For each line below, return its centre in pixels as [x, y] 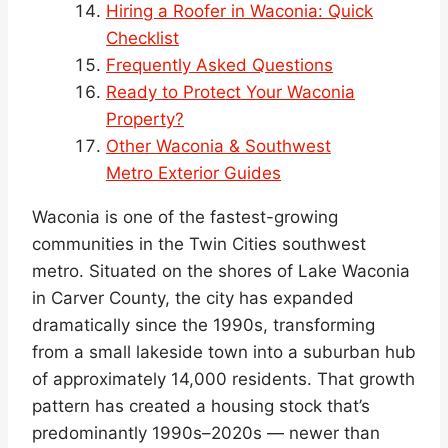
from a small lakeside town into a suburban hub [224, 351]
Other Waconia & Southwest [218, 145]
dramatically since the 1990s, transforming [203, 324]
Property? [145, 118]
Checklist [142, 37]
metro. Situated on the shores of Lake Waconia [221, 270]
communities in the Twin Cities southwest [199, 243]
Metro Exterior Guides [193, 172]
